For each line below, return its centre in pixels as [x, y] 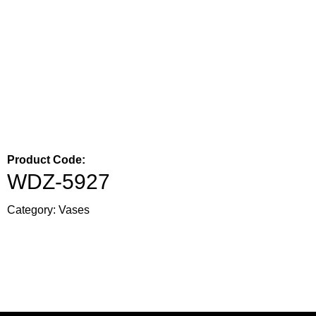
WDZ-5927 [59, 181]
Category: [33, 209]
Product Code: [46, 159]
